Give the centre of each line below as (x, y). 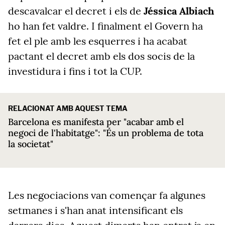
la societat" (31, 144)
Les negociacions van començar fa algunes (107, 195)
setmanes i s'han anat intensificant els (95, 210)
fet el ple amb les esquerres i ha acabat (98, 41)
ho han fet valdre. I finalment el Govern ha (105, 26)
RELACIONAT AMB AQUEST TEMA (68, 108)
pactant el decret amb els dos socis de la (101, 56)
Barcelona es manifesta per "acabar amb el (96, 122)
